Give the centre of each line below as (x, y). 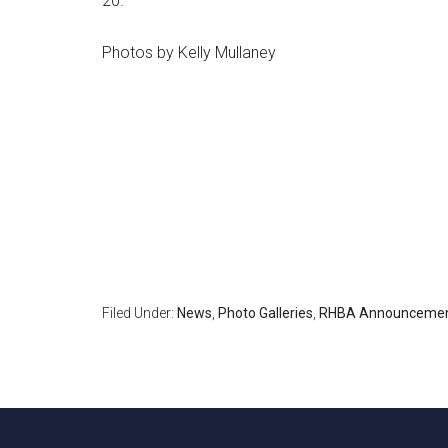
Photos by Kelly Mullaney (189, 52)
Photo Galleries (265, 313)
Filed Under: (139, 313)
